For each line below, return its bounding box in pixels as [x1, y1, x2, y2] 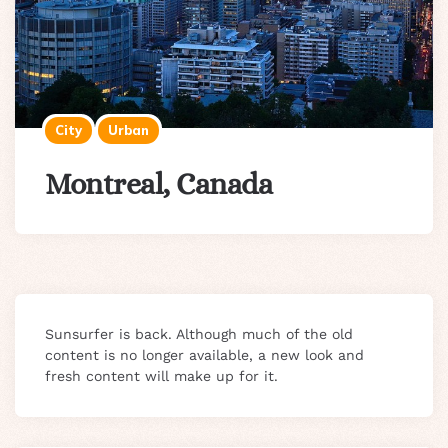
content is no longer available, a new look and [45, 346, 364, 363]
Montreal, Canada [45, 166, 272, 201]
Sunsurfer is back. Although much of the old [45, 325, 353, 342]
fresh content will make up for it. [45, 367, 278, 384]
